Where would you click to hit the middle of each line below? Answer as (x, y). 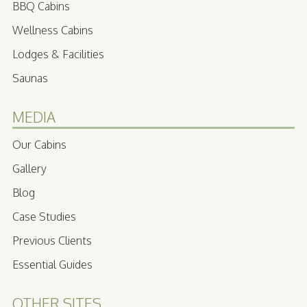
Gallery (29, 168)
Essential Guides (52, 264)
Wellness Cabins (53, 30)
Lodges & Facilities (58, 54)
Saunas (30, 78)
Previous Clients (52, 240)
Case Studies (44, 216)
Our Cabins (39, 144)
